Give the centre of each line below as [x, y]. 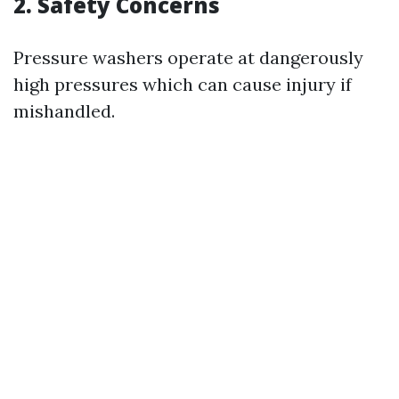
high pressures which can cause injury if [183, 84]
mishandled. [64, 111]
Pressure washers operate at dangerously [188, 57]
